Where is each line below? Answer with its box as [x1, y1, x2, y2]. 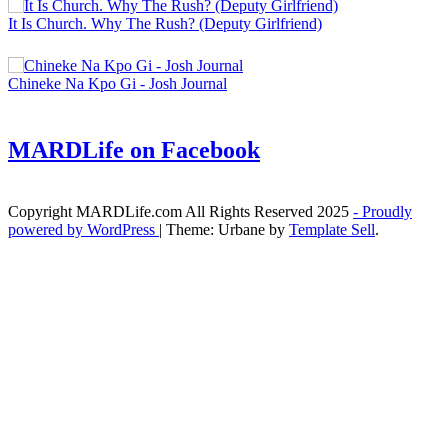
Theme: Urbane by [166, 220, 289, 238]
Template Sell [289, 220, 375, 238]
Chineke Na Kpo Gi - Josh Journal [8, 75, 227, 93]
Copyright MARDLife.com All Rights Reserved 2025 [8, 202, 353, 220]
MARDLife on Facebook [8, 137, 260, 164]
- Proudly [353, 202, 412, 220]
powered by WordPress [8, 220, 159, 238]
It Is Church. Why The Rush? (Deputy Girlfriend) [8, 15, 322, 33]
